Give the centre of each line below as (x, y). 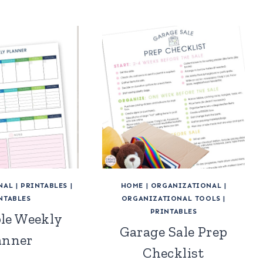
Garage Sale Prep (173, 232)
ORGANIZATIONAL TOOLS (171, 199)
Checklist (173, 253)
